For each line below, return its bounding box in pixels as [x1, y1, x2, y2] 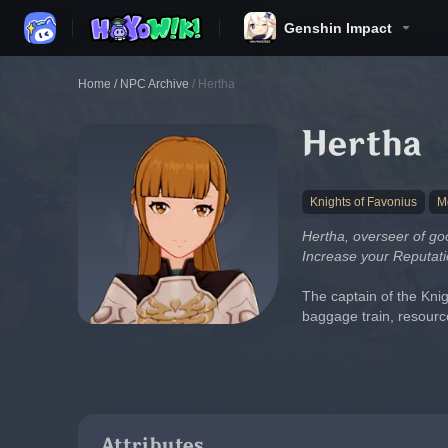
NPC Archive [120, 77, 189, 91]
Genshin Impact [284, 20, 392, 36]
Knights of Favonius [310, 195, 417, 209]
